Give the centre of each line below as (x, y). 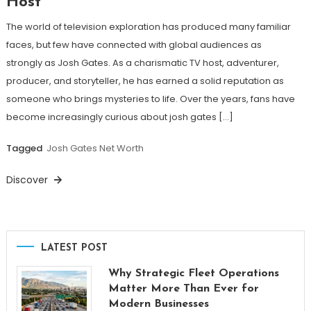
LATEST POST (74, 248)
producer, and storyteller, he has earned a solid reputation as (145, 81)
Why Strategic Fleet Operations (193, 273)
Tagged (25, 148)
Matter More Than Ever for (183, 288)
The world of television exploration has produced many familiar (148, 26)
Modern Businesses (158, 304)
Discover (28, 179)
